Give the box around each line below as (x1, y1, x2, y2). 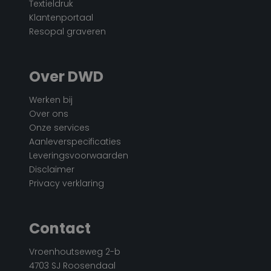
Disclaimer (29, 163, 74, 175)
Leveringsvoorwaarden (29, 149, 128, 162)
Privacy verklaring (29, 177, 104, 189)
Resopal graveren (29, 25, 106, 38)
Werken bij (29, 93, 73, 106)
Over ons (29, 107, 68, 120)
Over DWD (29, 66, 103, 87)
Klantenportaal (29, 11, 93, 24)
